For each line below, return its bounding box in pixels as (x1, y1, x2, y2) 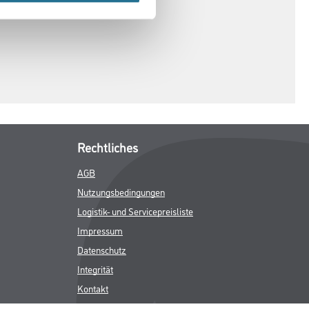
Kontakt (77, 281, 108, 295)
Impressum (77, 223, 123, 237)
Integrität (77, 262, 113, 275)
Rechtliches (77, 139, 138, 155)
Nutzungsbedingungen (77, 185, 165, 198)
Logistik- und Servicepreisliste (77, 204, 193, 217)
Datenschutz (77, 243, 126, 256)
